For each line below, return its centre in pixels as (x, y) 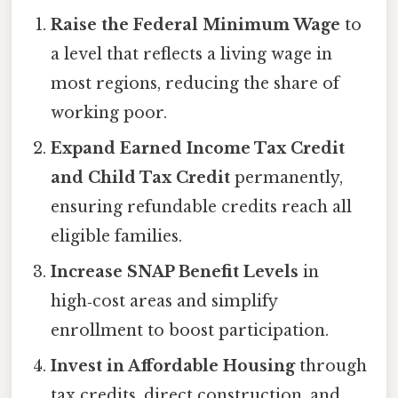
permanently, (287, 178)
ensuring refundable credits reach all (202, 207)
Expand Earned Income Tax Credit (198, 149)
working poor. (109, 113)
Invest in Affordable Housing (173, 366)
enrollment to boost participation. (190, 331)
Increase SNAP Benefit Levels (175, 272)
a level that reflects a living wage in (192, 55)
